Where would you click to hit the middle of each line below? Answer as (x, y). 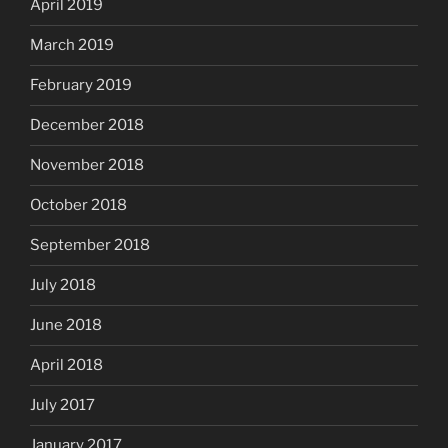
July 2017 (62, 405)
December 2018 (87, 125)
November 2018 (87, 165)
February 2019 (81, 85)
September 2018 (90, 245)
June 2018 (66, 325)
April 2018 (66, 365)
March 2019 (72, 45)
